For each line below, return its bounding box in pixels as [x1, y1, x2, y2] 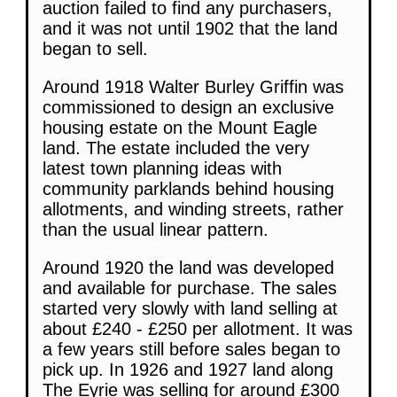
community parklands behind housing [43, 178, 334, 198]
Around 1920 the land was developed [43, 257, 334, 277]
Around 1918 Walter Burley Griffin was [43, 76, 344, 97]
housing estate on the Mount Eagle [43, 117, 317, 137]
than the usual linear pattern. [43, 219, 269, 239]
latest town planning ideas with [43, 158, 282, 178]
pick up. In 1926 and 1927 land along [43, 359, 333, 379]
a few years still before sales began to [43, 339, 340, 359]
